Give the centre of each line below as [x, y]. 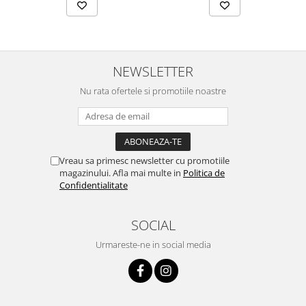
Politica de [204, 172]
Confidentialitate [94, 185]
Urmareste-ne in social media [153, 244]
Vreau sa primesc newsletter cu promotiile [144, 160]
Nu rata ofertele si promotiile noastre [153, 91]
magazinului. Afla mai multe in [121, 172]
